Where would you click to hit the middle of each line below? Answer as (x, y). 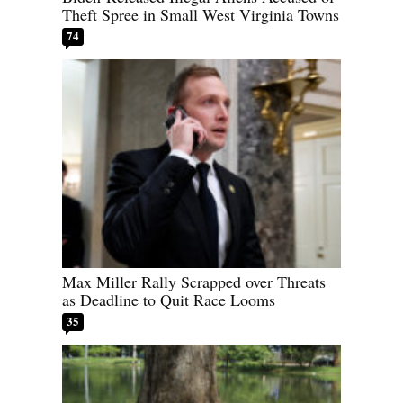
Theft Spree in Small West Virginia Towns (201, 14)
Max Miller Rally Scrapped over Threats (194, 282)
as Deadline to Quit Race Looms (169, 300)
